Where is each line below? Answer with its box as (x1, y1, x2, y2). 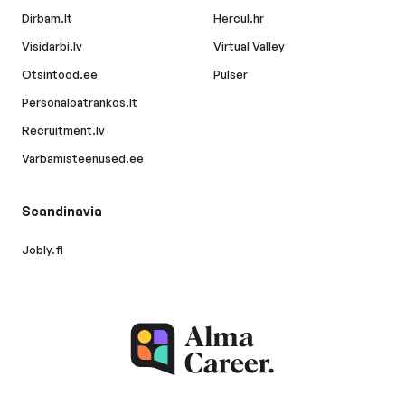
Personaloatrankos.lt (22, 95, 137, 110)
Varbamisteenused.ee (22, 151, 144, 166)
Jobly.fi (22, 242, 63, 258)
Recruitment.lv (22, 123, 105, 138)
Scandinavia (22, 203, 102, 220)
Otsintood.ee (22, 67, 98, 82)
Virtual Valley (213, 39, 285, 54)
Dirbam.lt (22, 11, 72, 26)
